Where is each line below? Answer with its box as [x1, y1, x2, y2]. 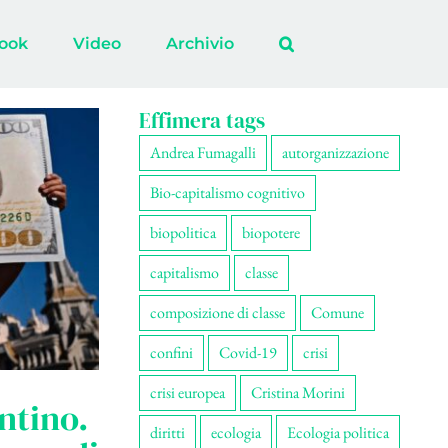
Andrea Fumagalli [149, 142, 256, 163]
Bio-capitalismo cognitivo [149, 182, 305, 203]
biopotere [241, 222, 300, 243]
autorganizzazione [281, 142, 389, 163]
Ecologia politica [286, 422, 389, 443]
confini [149, 342, 193, 363]
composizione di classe [149, 302, 285, 323]
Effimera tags [138, 106, 265, 135]
